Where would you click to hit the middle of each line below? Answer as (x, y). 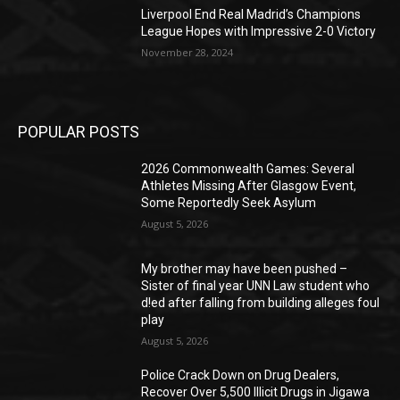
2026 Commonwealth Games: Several (248, 169)
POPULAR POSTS (79, 132)
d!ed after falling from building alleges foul (261, 302)
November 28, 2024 (187, 52)
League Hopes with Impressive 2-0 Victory (259, 31)
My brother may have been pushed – (245, 268)
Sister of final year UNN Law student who (256, 285)
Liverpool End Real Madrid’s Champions (251, 14)
